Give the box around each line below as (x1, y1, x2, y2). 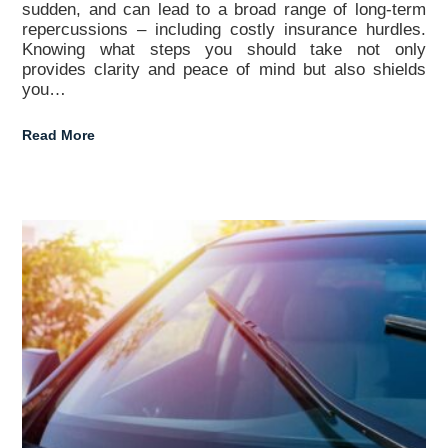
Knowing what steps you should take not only (22, 40, 426, 60)
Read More (22, 127, 96, 144)
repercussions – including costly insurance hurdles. (22, 20, 426, 40)
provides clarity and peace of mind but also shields (22, 60, 426, 80)
